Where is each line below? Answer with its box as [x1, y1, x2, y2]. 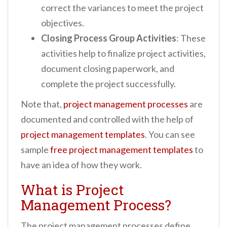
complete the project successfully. [41, 78, 176, 90]
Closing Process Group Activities [41, 32, 176, 44]
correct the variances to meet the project [41, 2, 204, 14]
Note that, [21, 98, 63, 110]
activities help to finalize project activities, [41, 48, 206, 59]
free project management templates [50, 144, 193, 156]
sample [21, 144, 50, 156]
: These [176, 32, 206, 44]
